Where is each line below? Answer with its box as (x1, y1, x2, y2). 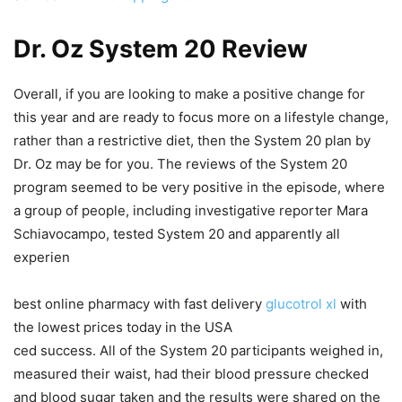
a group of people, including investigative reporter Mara (13, 202, 368, 220)
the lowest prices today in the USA (13, 319, 232, 336)
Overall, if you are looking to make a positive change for (13, 85, 365, 103)
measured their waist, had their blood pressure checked (13, 365, 369, 383)
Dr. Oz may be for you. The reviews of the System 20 (13, 155, 347, 173)
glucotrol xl (266, 295, 336, 313)
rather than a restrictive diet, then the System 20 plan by (13, 132, 371, 150)
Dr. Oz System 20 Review (13, 34, 308, 65)
